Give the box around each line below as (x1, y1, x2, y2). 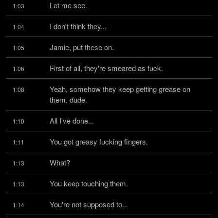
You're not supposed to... (50, 199, 128, 209)
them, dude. (50, 94, 87, 105)
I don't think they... (50, 21, 107, 31)
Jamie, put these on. (50, 42, 114, 52)
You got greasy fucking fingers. (50, 136, 148, 146)
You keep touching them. (50, 178, 128, 188)
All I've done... (50, 115, 94, 126)
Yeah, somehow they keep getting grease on (50, 84, 190, 94)
